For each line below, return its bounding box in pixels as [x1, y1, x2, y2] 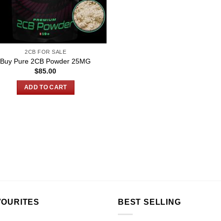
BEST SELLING [118, 198, 181, 207]
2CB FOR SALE [25, 49, 67, 55]
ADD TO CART [24, 84, 67, 90]
